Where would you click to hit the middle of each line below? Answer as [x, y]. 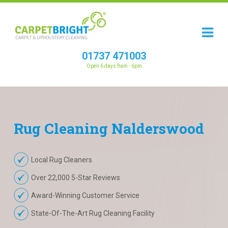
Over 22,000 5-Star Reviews [75, 178]
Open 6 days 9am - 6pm [114, 66]
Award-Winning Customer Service [85, 195]
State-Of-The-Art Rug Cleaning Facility [93, 213]
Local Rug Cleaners [61, 160]
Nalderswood [158, 129]
